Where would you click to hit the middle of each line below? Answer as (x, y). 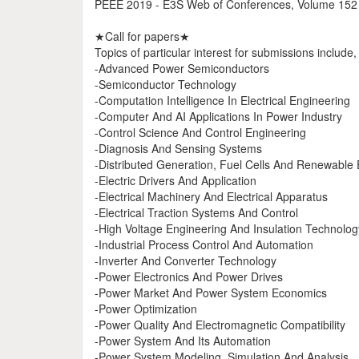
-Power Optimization (146, 309)
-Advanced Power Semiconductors (182, 68)
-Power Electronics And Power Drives (189, 276)
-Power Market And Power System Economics (211, 292)
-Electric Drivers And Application (175, 180)
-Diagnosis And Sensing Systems (178, 148)
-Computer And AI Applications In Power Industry (218, 116)
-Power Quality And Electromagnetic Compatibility (220, 325)
